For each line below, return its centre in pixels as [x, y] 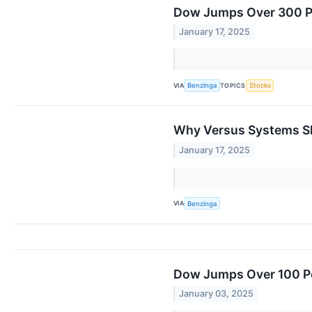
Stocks [260, 86]
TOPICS [233, 85]
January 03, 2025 [217, 294]
